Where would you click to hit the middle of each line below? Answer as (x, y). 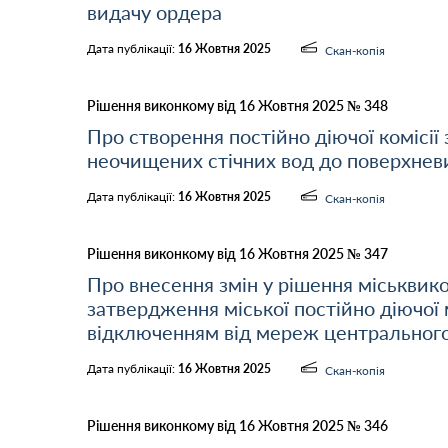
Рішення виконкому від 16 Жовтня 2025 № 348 (237, 105)
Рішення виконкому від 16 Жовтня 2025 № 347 (237, 253)
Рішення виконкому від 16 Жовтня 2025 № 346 (237, 425)
